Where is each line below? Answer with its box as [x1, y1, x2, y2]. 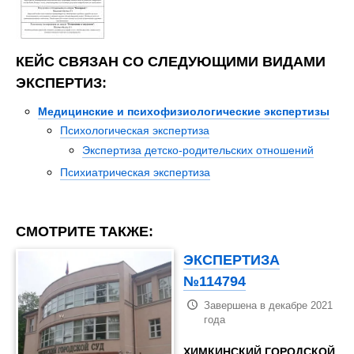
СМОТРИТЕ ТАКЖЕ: [16, 221, 153, 240]
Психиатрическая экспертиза [60, 164, 210, 179]
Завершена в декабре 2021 [204, 299, 333, 311]
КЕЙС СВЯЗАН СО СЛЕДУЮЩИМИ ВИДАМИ [16, 52, 326, 71]
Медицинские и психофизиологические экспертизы [38, 104, 330, 119]
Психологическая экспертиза [60, 123, 209, 138]
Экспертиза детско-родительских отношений [82, 142, 314, 157]
